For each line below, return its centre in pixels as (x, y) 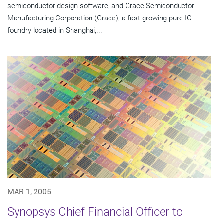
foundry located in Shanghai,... (55, 30)
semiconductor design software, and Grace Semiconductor (101, 6)
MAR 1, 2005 (29, 191)
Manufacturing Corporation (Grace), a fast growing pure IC (100, 18)
